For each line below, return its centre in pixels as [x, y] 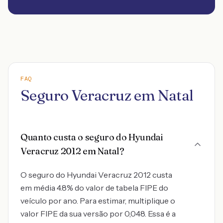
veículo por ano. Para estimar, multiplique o [98, 201]
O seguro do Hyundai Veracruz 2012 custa [96, 175]
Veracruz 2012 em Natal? [72, 151]
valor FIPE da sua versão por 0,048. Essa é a [98, 214]
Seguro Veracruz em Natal [107, 95]
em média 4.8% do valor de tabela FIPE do [94, 188]
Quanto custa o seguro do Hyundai [92, 137]
